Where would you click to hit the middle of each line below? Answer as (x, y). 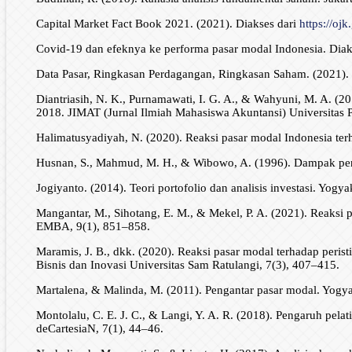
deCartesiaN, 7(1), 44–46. (99, 329)
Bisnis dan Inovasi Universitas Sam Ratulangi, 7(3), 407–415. (187, 265)
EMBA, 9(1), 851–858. (93, 227)
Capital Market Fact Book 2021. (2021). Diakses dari (167, 24)
